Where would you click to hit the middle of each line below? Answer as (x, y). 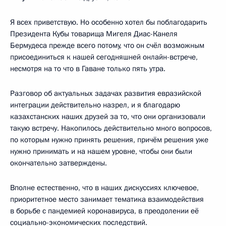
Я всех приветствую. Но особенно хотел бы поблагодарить (109, 22)
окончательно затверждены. (59, 163)
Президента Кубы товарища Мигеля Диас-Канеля (94, 34)
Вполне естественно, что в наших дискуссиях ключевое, (104, 187)
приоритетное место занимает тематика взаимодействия (107, 199)
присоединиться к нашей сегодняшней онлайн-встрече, (104, 57)
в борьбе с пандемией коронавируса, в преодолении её (104, 211)
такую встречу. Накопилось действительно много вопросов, (111, 128)
